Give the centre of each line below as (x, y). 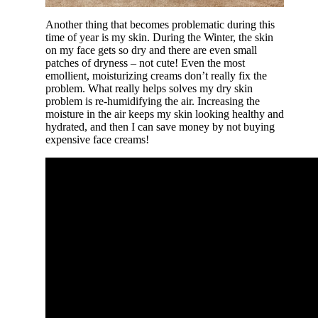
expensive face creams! (97, 139)
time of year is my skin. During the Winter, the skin (159, 37)
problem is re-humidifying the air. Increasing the (153, 101)
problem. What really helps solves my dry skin (149, 88)
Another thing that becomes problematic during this (160, 24)
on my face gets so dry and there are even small (151, 50)
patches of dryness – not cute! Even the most (145, 62)
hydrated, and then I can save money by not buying (160, 126)
